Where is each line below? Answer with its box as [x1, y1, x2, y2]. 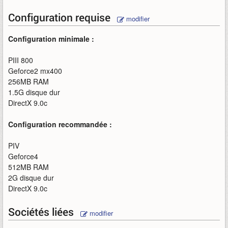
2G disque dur [8, 173, 54, 183]
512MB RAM [8, 162, 49, 172]
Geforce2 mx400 [8, 66, 62, 76]
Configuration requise [8, 10, 113, 24]
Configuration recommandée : [8, 119, 112, 129]
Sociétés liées [8, 205, 76, 219]
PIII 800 [8, 55, 33, 65]
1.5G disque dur [8, 87, 60, 97]
